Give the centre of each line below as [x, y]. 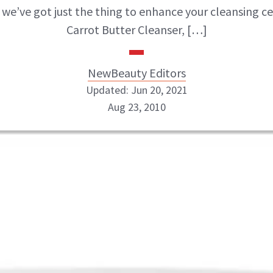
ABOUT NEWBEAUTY [71, 172]
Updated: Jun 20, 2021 [136, 90]
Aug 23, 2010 [136, 107]
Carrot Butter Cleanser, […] [136, 30]
